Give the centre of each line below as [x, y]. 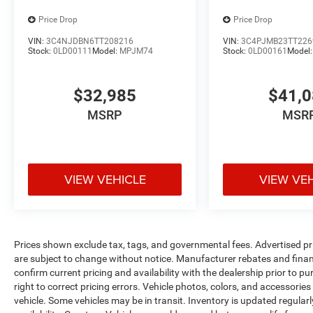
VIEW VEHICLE [105, 180]
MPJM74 [136, 51]
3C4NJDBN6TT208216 [90, 41]
